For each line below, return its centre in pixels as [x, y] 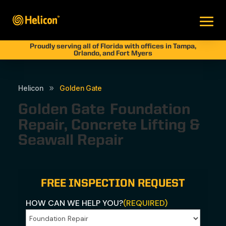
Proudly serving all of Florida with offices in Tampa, [113, 46]
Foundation [150, 110]
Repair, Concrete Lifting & [109, 125]
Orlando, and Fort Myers [113, 53]
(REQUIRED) [146, 203]
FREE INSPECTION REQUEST [113, 184]
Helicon [31, 88]
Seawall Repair [71, 141]
